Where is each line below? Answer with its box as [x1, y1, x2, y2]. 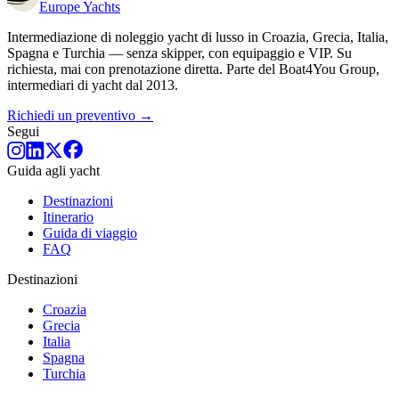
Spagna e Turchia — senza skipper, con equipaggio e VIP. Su [7, 45, 352, 61]
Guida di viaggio [43, 224, 137, 240]
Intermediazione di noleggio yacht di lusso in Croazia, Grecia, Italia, [7, 28, 388, 45]
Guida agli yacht [7, 162, 100, 178]
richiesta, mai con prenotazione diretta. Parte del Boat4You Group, [7, 61, 379, 77]
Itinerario [43, 208, 94, 224]
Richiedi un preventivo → [7, 107, 153, 123]
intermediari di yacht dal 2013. [7, 77, 178, 93]
